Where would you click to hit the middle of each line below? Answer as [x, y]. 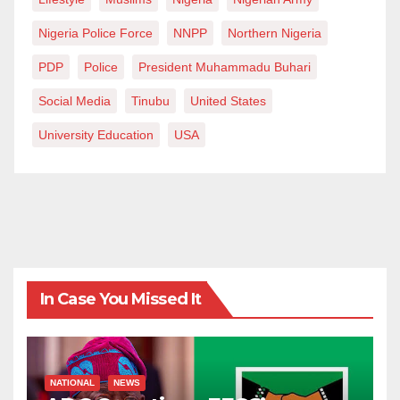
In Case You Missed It [121, 300]
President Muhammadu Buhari [225, 67]
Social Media [75, 101]
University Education [96, 135]
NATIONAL [72, 383]
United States [228, 101]
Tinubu [150, 101]
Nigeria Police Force [96, 33]
